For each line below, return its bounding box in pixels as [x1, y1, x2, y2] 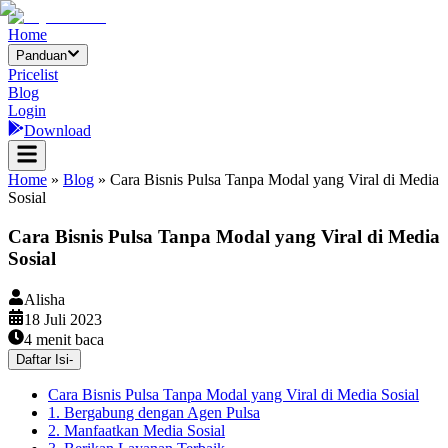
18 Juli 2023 [24, 310, 102, 328]
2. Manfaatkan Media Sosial [48, 421, 225, 439]
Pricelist [8, 66, 58, 84]
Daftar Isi [16, 351, 69, 367]
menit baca [32, 330, 104, 348]
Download [24, 122, 91, 140]
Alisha [24, 290, 65, 308]
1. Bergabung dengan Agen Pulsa [48, 403, 260, 421]
